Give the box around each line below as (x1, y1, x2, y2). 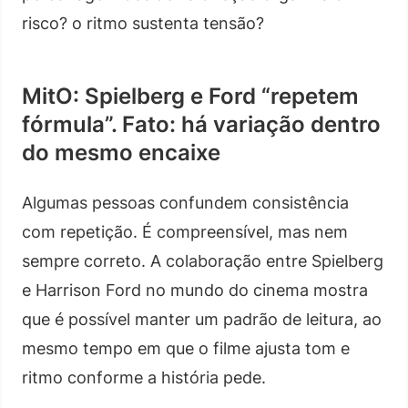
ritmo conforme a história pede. (22, 367, 266, 387)
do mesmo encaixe (22, 138, 220, 166)
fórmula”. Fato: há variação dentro (22, 110, 381, 138)
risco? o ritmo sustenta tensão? (22, 13, 264, 33)
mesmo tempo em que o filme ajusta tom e (22, 338, 350, 358)
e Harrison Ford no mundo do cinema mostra (22, 280, 368, 300)
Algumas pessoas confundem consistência (22, 192, 349, 212)
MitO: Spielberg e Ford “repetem (22, 82, 359, 109)
